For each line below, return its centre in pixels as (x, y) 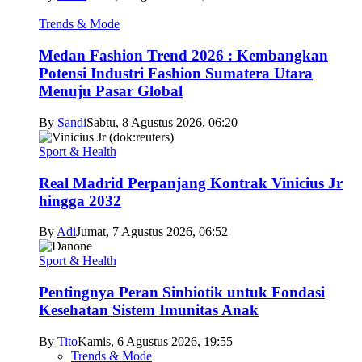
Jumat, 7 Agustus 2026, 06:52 (152, 232)
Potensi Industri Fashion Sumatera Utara (176, 74)
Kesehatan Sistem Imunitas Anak (149, 310)
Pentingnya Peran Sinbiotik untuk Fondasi (182, 292)
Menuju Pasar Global (111, 91)
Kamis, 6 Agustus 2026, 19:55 (155, 341)
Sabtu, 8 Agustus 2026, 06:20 (162, 122)
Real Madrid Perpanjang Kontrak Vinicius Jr (191, 183)
